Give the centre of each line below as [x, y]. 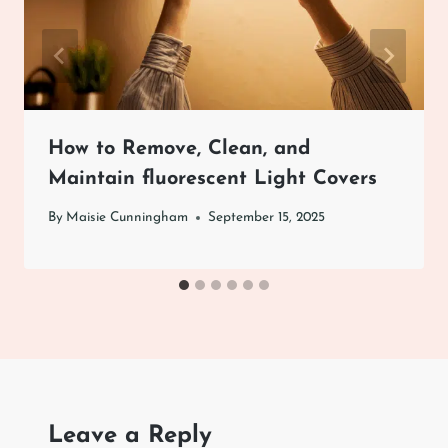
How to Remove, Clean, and [179, 148]
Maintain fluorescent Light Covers [212, 178]
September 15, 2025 [267, 218]
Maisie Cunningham [127, 218]
